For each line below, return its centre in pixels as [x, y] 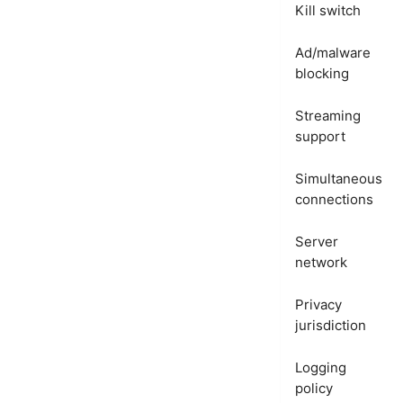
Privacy [318, 305]
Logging [321, 368]
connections [334, 200]
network [321, 263]
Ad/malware [333, 53]
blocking [322, 74]
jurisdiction [331, 326]
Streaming [328, 116]
